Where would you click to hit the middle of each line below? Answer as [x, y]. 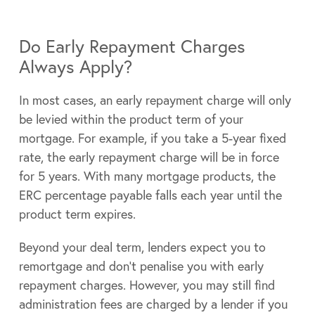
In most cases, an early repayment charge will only [155, 100]
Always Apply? [75, 67]
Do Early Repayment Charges [132, 46]
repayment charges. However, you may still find [147, 285]
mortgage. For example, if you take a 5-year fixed [152, 138]
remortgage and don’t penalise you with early [141, 266]
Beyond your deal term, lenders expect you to [142, 247]
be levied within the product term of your [131, 119]
